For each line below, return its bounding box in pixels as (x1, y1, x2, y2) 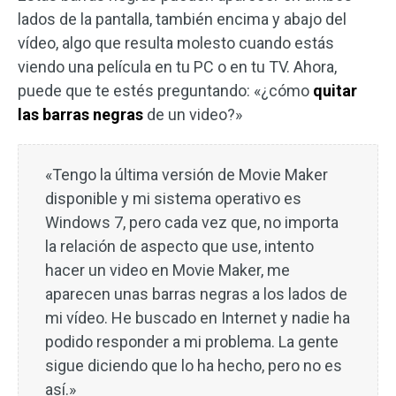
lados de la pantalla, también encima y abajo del (18, 10, 346, 28)
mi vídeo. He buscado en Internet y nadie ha (45, 308, 350, 327)
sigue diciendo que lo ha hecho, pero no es (45, 356, 342, 375)
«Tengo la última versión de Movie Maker (45, 165, 328, 184)
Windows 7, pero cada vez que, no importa (45, 213, 339, 232)
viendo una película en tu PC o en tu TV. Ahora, (18, 57, 337, 76)
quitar (309, 81, 357, 100)
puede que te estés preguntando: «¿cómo (18, 81, 309, 100)
